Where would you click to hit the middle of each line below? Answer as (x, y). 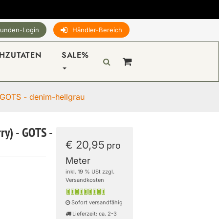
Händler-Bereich (97, 30)
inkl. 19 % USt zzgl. (90, 172)
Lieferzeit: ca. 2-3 (94, 214)
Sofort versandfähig (97, 202)
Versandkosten (85, 180)
